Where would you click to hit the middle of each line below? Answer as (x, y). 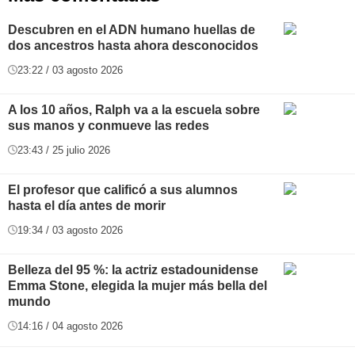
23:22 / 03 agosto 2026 (70, 70)
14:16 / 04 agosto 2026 (70, 326)
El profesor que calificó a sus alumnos (123, 189)
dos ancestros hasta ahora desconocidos (133, 45)
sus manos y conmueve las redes (109, 125)
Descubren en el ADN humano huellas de (132, 29)
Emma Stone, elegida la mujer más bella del (137, 285)
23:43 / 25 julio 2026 (64, 150)
